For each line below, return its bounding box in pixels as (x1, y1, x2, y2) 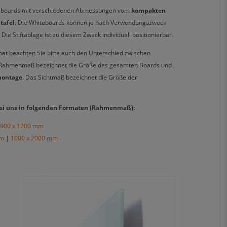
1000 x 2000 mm (10, 133, 58, 142)
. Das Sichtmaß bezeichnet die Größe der (22, 72, 137, 82)
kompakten (131, 6, 166, 15)
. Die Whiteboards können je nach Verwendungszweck (14, 18, 166, 27)
